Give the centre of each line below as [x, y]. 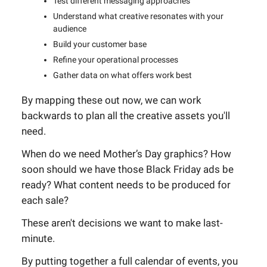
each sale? [45, 200]
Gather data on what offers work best [122, 75]
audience [70, 29]
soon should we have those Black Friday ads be [128, 169]
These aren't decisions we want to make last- [122, 223]
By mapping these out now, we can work [111, 100]
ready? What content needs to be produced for [126, 185]
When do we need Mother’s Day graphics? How [126, 154]
